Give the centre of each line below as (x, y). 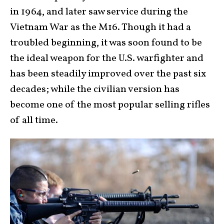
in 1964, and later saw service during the (99, 12)
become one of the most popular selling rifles (110, 105)
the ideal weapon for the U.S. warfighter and (107, 59)
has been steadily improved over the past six (108, 74)
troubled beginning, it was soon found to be (106, 43)
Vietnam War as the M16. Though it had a (100, 28)
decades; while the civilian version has (95, 90)
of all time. (34, 121)
